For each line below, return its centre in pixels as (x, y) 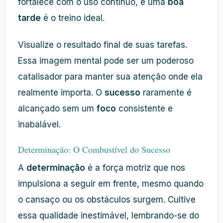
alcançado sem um (57, 109)
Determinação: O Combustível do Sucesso (94, 149)
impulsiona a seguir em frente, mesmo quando (111, 184)
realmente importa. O (61, 93)
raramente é (166, 93)
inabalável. (39, 124)
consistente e (144, 109)
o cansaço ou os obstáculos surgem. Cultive (107, 200)
